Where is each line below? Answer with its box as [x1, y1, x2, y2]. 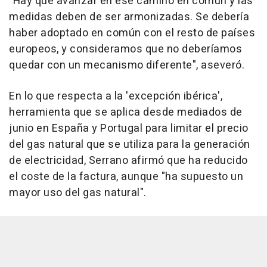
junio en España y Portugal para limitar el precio [9, 120, 249, 137]
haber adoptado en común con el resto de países [9, 25, 255, 42]
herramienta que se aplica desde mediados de [9, 104, 243, 121]
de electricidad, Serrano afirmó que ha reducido [9, 153, 248, 169]
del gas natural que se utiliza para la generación [9, 136, 250, 153]
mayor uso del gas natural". [9, 185, 147, 201]
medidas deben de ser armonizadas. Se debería [9, 9, 249, 26]
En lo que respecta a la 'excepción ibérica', [9, 88, 222, 105]
